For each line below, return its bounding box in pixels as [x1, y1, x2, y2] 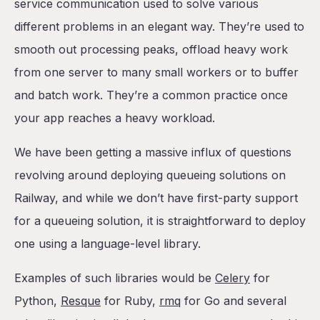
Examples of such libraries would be [14, 271, 215, 285]
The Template [31, 19, 106, 33]
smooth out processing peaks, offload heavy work [14, 42, 288, 56]
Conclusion [31, 110, 91, 124]
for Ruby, [101, 294, 159, 308]
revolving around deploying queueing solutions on [14, 168, 286, 182]
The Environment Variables [48, 41, 195, 56]
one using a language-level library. [14, 236, 201, 251]
